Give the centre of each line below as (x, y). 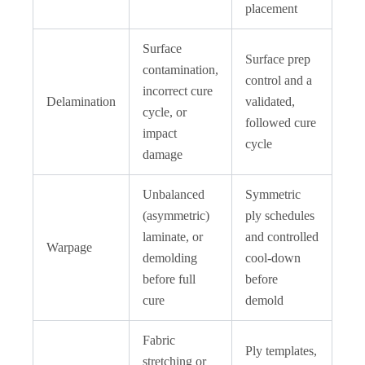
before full (169, 279)
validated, (270, 101)
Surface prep (278, 59)
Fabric (159, 340)
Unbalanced (174, 194)
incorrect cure (178, 90)
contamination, (180, 69)
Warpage (69, 247)
